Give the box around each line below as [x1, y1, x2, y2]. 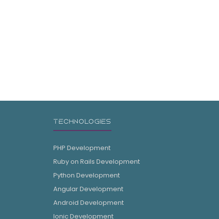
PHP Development [53, 143, 111, 153]
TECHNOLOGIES [53, 118, 112, 125]
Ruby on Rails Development [53, 156, 140, 166]
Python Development [53, 170, 120, 180]
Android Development [53, 197, 124, 207]
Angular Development [53, 184, 124, 194]
